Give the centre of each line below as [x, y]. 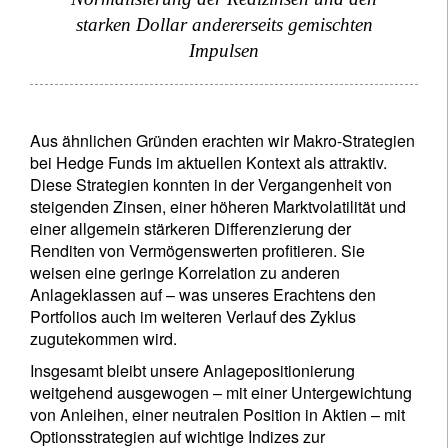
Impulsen [224, 50]
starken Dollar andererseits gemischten [224, 24]
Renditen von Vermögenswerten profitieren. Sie [197, 250]
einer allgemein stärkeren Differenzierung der [190, 228]
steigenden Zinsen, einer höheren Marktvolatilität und [218, 206]
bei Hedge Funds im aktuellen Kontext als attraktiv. [208, 162]
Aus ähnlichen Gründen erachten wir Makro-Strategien [222, 140]
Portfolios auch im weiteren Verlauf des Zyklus [193, 316]
